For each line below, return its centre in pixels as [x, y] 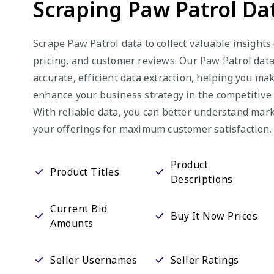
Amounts [72, 223]
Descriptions [202, 179]
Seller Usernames [94, 260]
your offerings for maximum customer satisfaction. [152, 129]
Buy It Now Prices [214, 216]
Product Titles [85, 172]
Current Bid [79, 209]
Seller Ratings [205, 260]
